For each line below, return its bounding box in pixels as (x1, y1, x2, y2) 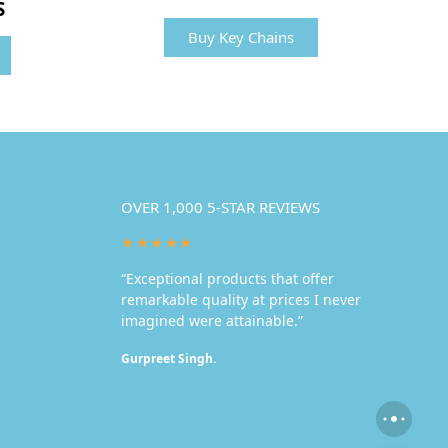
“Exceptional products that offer (121, 268, 335, 288)
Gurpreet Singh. (121, 349, 217, 367)
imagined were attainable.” (121, 310, 304, 330)
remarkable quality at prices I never (121, 289, 362, 309)
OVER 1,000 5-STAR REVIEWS (121, 197, 321, 218)
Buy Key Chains (188, 27, 295, 48)
